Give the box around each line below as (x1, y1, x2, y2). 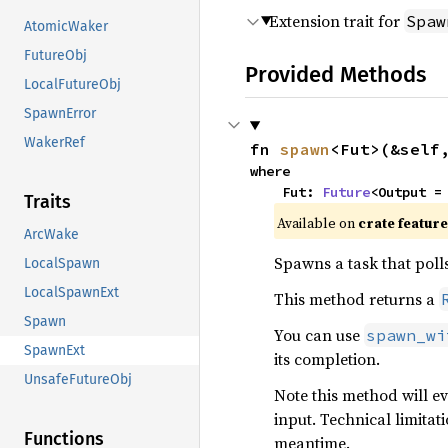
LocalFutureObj (24, 76, 121, 94)
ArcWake (24, 226, 79, 244)
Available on (276, 213, 358, 233)
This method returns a (273, 288, 439, 310)
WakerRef (24, 134, 85, 152)
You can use (273, 324, 364, 346)
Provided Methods (245, 61, 426, 88)
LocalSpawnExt (24, 284, 119, 302)
